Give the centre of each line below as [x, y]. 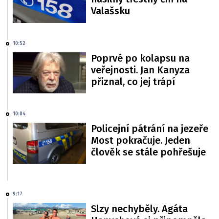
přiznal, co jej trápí [133, 81]
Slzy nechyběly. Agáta [139, 209]
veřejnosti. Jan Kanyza [140, 70]
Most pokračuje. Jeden [141, 140]
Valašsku [110, 11]
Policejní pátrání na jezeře [150, 129]
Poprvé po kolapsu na [140, 58]
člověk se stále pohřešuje [148, 152]
